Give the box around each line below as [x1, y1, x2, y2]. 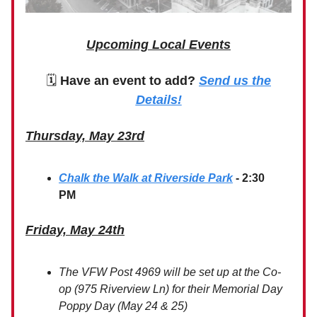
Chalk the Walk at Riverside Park [59, 172, 233, 185]
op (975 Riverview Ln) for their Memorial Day [59, 283, 282, 296]
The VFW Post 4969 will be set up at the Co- [59, 266, 281, 279]
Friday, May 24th [25, 223, 125, 238]
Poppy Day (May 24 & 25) [59, 300, 188, 313]
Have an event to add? [60, 74, 199, 88]
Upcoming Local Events [86, 38, 231, 52]
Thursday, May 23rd [25, 129, 144, 144]
